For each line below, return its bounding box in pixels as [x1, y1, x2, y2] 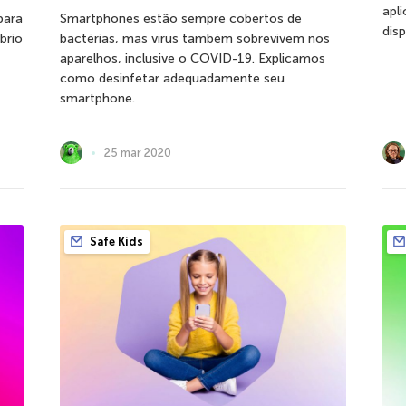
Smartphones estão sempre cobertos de [59, 11, 302, 27]
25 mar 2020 [103, 145, 171, 159]
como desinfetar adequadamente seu [59, 71, 285, 87]
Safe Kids [86, 235, 143, 248]
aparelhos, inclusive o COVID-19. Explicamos [59, 51, 325, 67]
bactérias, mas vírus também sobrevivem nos [59, 31, 330, 47]
